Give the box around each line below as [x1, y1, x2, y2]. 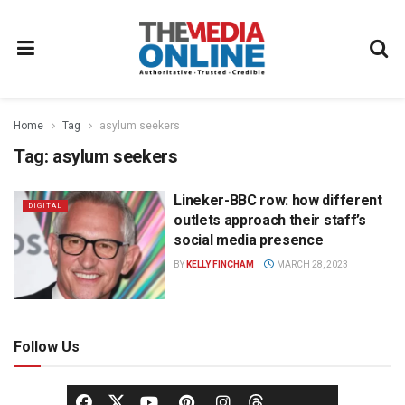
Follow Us [14, 337, 80, 355]
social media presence [174, 231, 324, 249]
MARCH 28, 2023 [274, 259, 348, 269]
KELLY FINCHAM [186, 259, 255, 269]
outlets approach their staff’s [174, 212, 366, 229]
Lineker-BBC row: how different [174, 192, 382, 209]
